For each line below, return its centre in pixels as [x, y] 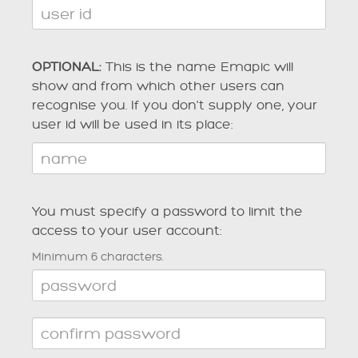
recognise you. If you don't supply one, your [175, 105]
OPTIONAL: [67, 67]
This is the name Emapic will [197, 67]
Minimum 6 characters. [98, 257]
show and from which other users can [158, 86]
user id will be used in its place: [133, 125]
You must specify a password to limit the [167, 212]
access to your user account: [127, 231]
